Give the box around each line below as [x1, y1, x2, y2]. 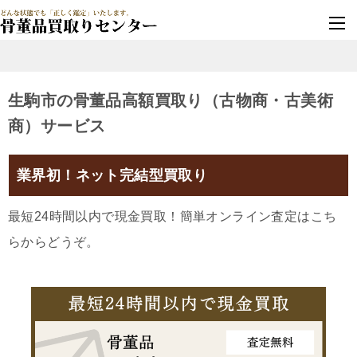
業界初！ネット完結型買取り [17, 167, 208, 184]
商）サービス [8, 117, 106, 135]
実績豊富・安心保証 [196, 15, 269, 24]
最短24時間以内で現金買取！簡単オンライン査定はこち [8, 210, 337, 224]
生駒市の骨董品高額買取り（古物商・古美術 [8, 92, 333, 110]
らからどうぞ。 [8, 235, 100, 249]
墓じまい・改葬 [198, 2, 266, 13]
